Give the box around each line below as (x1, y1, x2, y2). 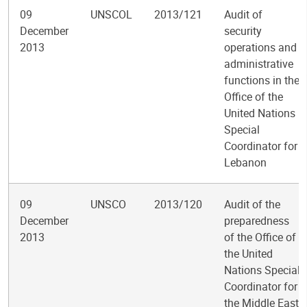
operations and (224, 40, 297, 55)
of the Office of (224, 230, 296, 245)
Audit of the (224, 197, 280, 212)
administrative (224, 56, 293, 71)
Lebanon (224, 155, 267, 170)
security (224, 23, 262, 38)
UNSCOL (90, 7, 132, 22)
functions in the (224, 73, 299, 88)
